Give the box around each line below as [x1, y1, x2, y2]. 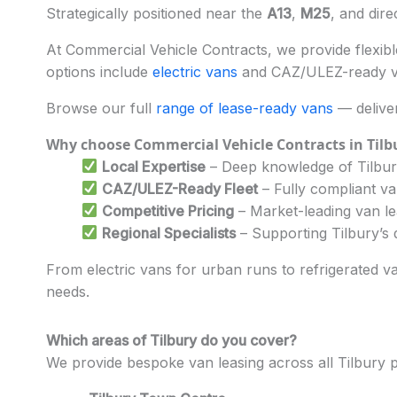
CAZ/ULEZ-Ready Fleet [102, 179, 259, 198]
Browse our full [46, 98, 156, 117]
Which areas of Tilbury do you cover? [46, 331, 297, 349]
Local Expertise [102, 157, 206, 175]
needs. [46, 282, 90, 300]
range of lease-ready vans [156, 98, 333, 117]
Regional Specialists [102, 223, 237, 242]
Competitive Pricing [102, 201, 235, 220]
